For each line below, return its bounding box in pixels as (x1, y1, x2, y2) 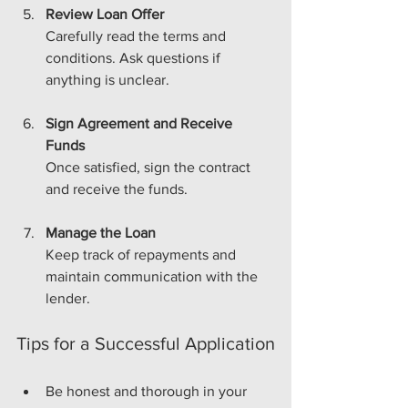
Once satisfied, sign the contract (46, 158, 254, 175)
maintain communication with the (46, 268, 261, 284)
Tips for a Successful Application (16, 332, 275, 353)
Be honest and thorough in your (46, 382, 250, 399)
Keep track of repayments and (46, 246, 240, 262)
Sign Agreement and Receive (46, 115, 236, 131)
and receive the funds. (46, 180, 188, 197)
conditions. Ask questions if (46, 49, 224, 66)
